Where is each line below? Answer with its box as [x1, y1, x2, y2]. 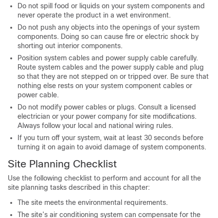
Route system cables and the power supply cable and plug [18, 63, 204, 71]
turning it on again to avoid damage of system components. [18, 143, 206, 151]
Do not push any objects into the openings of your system [18, 23, 200, 31]
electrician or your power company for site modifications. [18, 112, 197, 120]
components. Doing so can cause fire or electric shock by [18, 33, 199, 40]
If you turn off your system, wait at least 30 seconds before [18, 134, 203, 142]
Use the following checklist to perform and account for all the [8, 174, 201, 182]
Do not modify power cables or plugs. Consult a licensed [18, 103, 196, 111]
